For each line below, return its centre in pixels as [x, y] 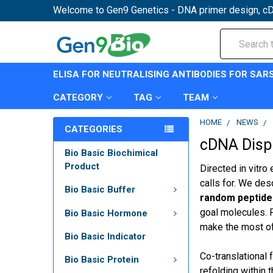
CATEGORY [78, 97]
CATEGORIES [94, 129]
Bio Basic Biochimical [111, 153]
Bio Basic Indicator [105, 236]
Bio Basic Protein [102, 260]
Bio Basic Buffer [100, 190]
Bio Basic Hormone [106, 213]
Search [235, 36]
